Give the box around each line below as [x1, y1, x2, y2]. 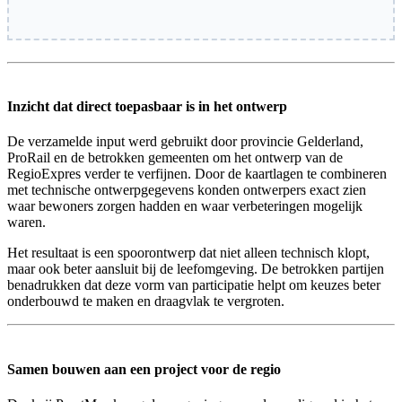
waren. [7, 214, 46, 231]
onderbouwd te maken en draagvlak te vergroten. [7, 293, 284, 310]
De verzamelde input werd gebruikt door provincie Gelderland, [7, 134, 363, 150]
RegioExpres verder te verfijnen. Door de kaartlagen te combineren [7, 166, 387, 182]
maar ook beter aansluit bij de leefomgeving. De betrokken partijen [7, 261, 384, 277]
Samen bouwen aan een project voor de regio [7, 361, 281, 377]
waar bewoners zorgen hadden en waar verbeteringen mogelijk [7, 198, 363, 214]
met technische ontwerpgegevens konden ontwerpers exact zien [7, 182, 366, 198]
